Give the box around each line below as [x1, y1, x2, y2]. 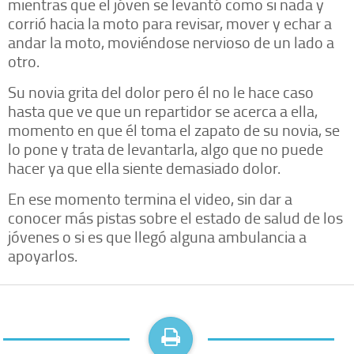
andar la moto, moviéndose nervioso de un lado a [8, 30, 334, 53]
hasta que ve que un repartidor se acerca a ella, [8, 99, 318, 122]
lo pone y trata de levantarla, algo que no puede [8, 137, 323, 160]
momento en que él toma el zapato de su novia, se [8, 118, 340, 141]
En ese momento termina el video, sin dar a [8, 186, 292, 209]
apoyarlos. [8, 243, 77, 266]
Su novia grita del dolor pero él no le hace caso [8, 80, 314, 103]
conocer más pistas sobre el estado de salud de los [8, 205, 343, 228]
